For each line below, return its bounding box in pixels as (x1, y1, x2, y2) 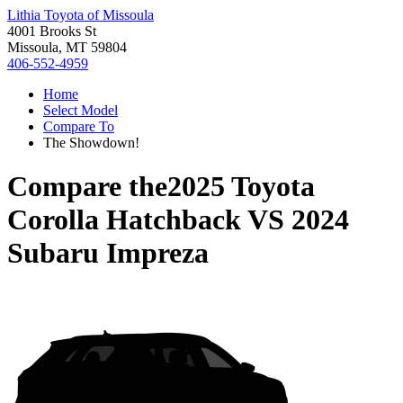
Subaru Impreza (7, 237, 209, 270)
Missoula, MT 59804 (7, 40, 127, 55)
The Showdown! (43, 135, 139, 150)
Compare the (7, 170, 167, 203)
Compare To (43, 119, 114, 134)
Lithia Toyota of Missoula (7, 7, 154, 22)
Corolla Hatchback (7, 203, 241, 237)
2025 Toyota (167, 170, 315, 203)
